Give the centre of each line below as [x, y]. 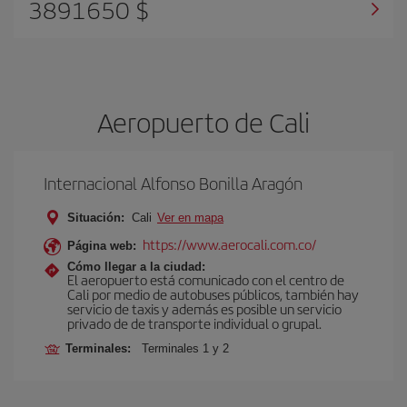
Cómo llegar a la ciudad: [136, 267]
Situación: [96, 218]
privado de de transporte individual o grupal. [194, 323]
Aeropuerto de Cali [203, 122]
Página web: [102, 246]
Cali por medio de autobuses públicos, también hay [213, 294]
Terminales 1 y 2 [185, 348]
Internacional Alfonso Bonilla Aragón [173, 183]
